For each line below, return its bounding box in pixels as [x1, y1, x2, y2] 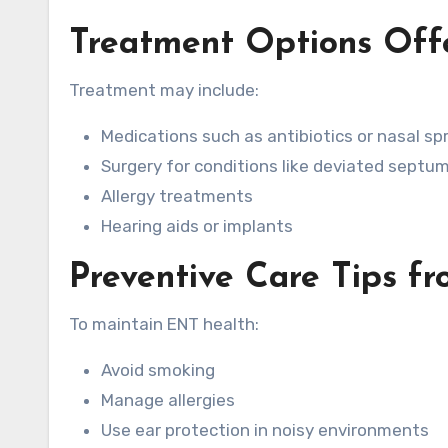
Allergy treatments [101, 186, 253, 206]
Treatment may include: [69, 80, 259, 100]
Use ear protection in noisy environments [101, 420, 429, 440]
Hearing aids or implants [101, 216, 293, 236]
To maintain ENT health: [69, 314, 259, 334]
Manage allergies [101, 390, 235, 410]
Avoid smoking [101, 360, 215, 380]
